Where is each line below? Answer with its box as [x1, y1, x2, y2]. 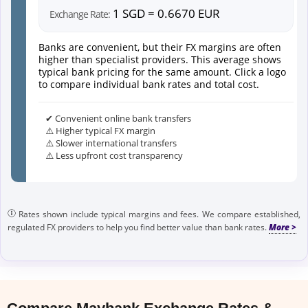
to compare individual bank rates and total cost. [38, 77, 259, 91]
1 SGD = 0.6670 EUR [110, 5, 220, 21]
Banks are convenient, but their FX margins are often [38, 40, 281, 54]
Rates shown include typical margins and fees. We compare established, [16, 208, 300, 220]
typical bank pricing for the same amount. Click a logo [38, 65, 286, 78]
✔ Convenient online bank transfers [45, 111, 191, 124]
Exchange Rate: [49, 7, 110, 21]
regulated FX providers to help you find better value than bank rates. [8, 221, 269, 233]
